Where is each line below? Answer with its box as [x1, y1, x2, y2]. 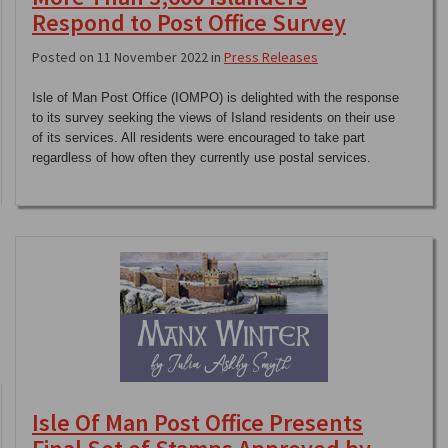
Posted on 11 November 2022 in [32, 47, 224, 66]
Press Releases [224, 47, 318, 66]
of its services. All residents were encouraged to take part [32, 129, 365, 145]
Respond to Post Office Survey [32, 6, 346, 38]
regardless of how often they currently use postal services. [32, 149, 371, 165]
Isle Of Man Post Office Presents [32, 406, 363, 438]
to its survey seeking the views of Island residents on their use [32, 109, 395, 125]
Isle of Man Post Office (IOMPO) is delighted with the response [32, 89, 399, 105]
